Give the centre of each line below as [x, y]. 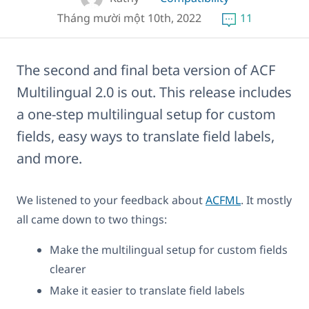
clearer [68, 269]
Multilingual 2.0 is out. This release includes [154, 92]
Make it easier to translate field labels [147, 290]
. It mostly [266, 200]
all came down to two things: [92, 219]
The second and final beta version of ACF [146, 70]
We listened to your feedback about [111, 200]
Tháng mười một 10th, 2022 [129, 18]
